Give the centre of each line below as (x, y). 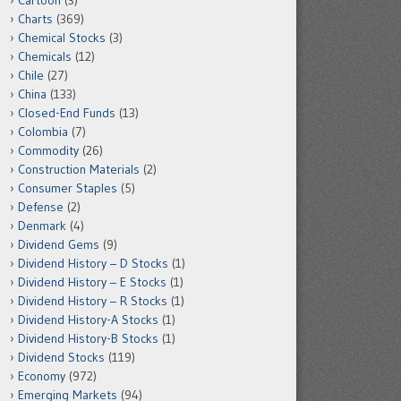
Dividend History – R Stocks (93, 301)
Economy (42, 376)
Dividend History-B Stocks (88, 338)
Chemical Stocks (62, 38)
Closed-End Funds (67, 113)
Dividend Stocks (61, 357)
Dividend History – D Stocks (93, 263)
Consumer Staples (68, 188)
